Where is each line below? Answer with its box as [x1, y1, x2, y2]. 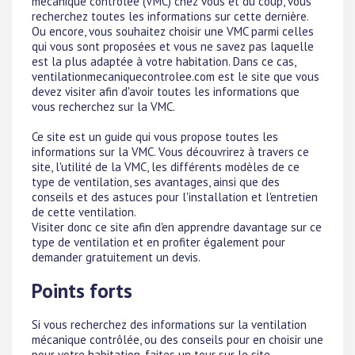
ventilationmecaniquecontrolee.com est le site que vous [32, 68, 319, 84]
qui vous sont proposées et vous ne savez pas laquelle [32, 38, 314, 54]
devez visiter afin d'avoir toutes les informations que [32, 83, 300, 99]
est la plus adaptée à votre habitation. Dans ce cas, [32, 53, 296, 69]
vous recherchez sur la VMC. [32, 98, 175, 114]
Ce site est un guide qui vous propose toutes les [32, 128, 278, 144]
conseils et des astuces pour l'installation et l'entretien [32, 189, 318, 204]
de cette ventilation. [32, 204, 136, 219]
